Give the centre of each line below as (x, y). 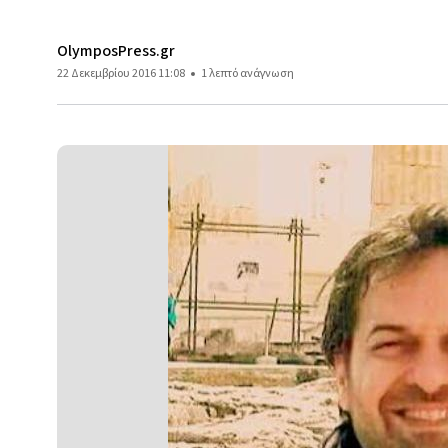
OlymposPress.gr (116, 51)
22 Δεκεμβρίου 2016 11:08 (121, 73)
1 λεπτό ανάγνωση (247, 73)
